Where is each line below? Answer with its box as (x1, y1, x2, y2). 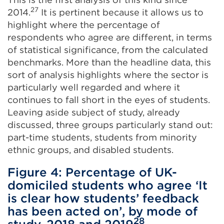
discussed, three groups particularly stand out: (7, 119, 213, 130)
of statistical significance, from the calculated (7, 44, 208, 55)
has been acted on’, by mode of (7, 204, 197, 219)
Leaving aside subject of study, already (7, 107, 180, 118)
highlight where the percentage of (7, 19, 160, 30)
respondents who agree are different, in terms (7, 32, 212, 43)
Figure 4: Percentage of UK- (7, 165, 177, 180)
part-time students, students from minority (7, 132, 197, 143)
